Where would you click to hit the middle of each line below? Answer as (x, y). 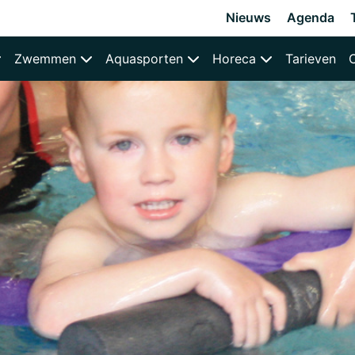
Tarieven (310, 59)
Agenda (311, 17)
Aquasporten (146, 59)
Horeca (236, 59)
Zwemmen (47, 59)
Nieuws (248, 17)
